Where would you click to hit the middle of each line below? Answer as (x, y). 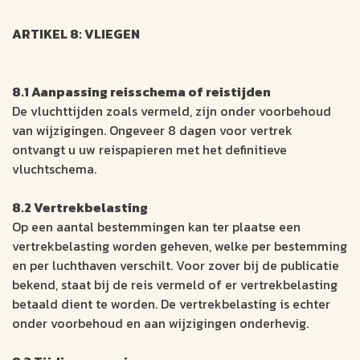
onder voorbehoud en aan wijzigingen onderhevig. (160, 323)
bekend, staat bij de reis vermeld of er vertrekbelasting (175, 285)
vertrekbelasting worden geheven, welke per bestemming (180, 246)
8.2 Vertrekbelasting (80, 208)
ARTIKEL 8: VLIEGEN (76, 34)
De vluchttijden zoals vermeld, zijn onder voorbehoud (172, 111)
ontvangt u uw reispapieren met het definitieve (149, 150)
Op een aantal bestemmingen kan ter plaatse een (156, 227)
